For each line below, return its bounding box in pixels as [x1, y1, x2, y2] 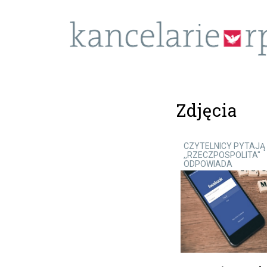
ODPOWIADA [184, 159, 233, 169]
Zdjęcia [176, 99, 237, 122]
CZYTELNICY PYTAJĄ [184, 141, 266, 151]
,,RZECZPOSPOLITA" [184, 150, 261, 160]
